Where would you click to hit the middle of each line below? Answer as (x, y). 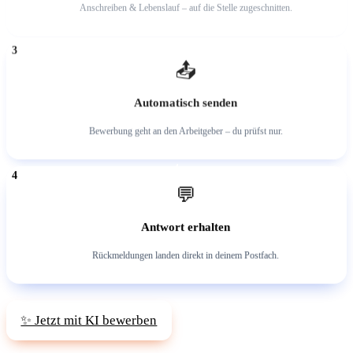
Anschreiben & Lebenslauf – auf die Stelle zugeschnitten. (186, 8)
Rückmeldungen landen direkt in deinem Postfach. (186, 256)
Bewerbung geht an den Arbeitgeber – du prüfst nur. (186, 133)
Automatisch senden (186, 104)
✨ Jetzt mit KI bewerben (89, 320)
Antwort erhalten (186, 228)
